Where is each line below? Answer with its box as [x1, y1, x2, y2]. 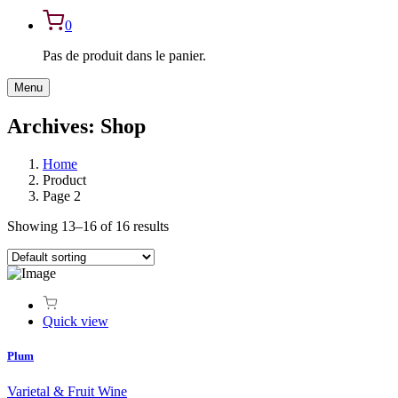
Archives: [7, 115, 100, 139]
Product [43, 172, 86, 188]
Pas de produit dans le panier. [43, 48, 206, 64]
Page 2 [43, 188, 81, 204]
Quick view [43, 314, 108, 330]
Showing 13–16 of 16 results [7, 219, 169, 235]
